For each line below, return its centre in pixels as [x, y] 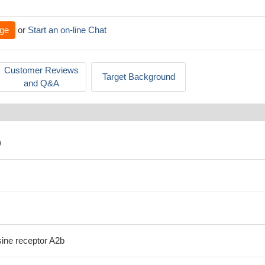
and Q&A [41, 83]
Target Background [138, 77]
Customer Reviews [41, 70]
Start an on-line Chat [67, 30]
